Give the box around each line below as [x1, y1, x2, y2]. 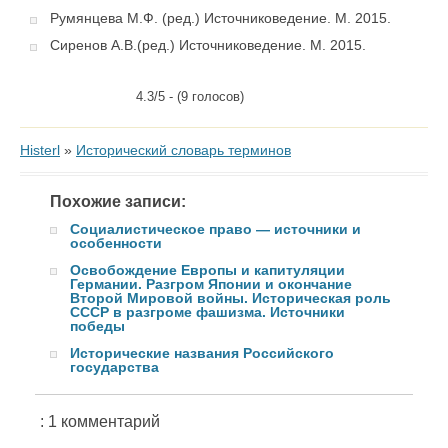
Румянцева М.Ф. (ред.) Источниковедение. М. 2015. [50, 11, 391, 27]
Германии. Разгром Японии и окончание [70, 276, 352, 293]
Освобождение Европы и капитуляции [70, 262, 345, 279]
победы [70, 318, 125, 335]
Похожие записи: [50, 193, 186, 211]
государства [70, 359, 159, 376]
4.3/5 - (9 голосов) [135, 89, 244, 105]
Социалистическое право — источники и [70, 221, 361, 238]
